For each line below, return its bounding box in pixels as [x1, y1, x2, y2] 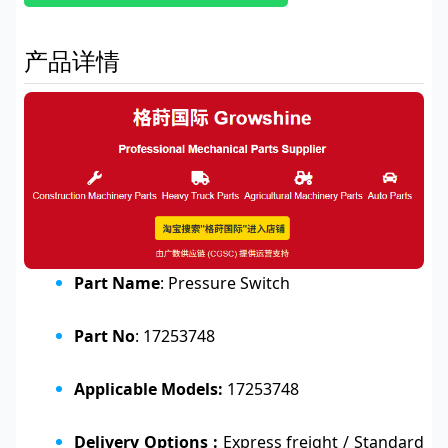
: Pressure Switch [160, 271, 290, 294]
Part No [74, 324, 135, 347]
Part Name [74, 271, 160, 294]
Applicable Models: [74, 377, 223, 400]
